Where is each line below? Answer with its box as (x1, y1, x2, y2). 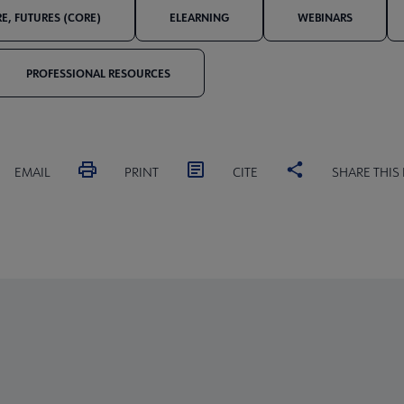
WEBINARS (298, 9, 353, 24)
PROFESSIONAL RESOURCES (26, 65, 170, 80)
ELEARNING (170, 9, 229, 24)
